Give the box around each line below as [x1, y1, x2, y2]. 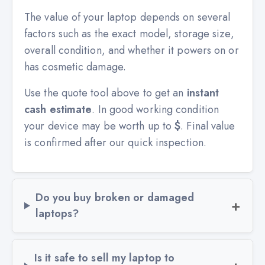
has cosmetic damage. [24, 59, 127, 75]
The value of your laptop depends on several [24, 9, 231, 25]
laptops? [35, 205, 79, 221]
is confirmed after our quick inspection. [24, 134, 207, 150]
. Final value [180, 118, 235, 134]
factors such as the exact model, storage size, [24, 25, 234, 41]
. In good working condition [92, 101, 219, 117]
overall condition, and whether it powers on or [24, 42, 239, 58]
